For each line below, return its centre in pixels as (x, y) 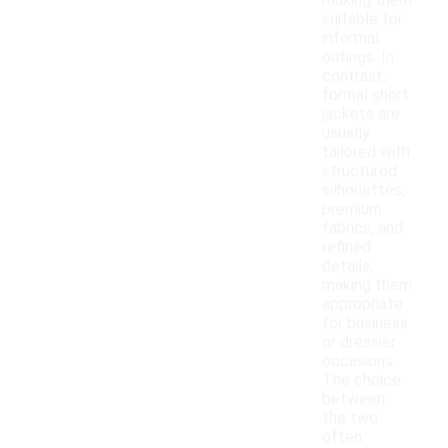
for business (365, 323)
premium (352, 209)
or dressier (359, 342)
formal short (365, 95)
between (353, 399)
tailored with (366, 152)
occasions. (359, 361)
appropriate (362, 304)
